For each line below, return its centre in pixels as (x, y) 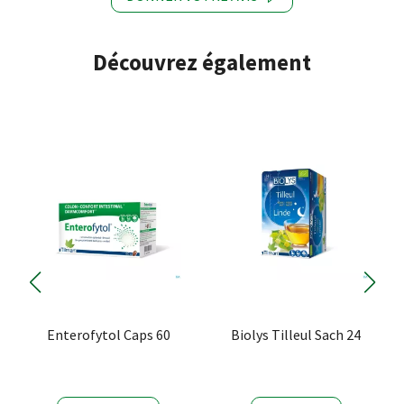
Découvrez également (202, 62)
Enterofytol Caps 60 (108, 335)
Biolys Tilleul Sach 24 (296, 335)
